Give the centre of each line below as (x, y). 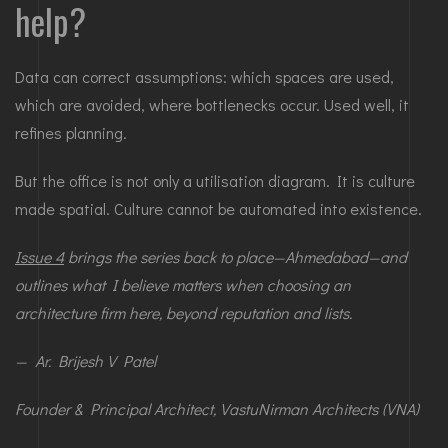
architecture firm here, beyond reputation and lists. (183, 313)
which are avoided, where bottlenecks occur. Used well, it (212, 105)
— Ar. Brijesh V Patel (85, 361)
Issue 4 (39, 257)
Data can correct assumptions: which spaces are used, (204, 77)
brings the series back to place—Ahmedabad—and (235, 257)
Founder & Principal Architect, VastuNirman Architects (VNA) (217, 409)
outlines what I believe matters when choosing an (183, 285)
